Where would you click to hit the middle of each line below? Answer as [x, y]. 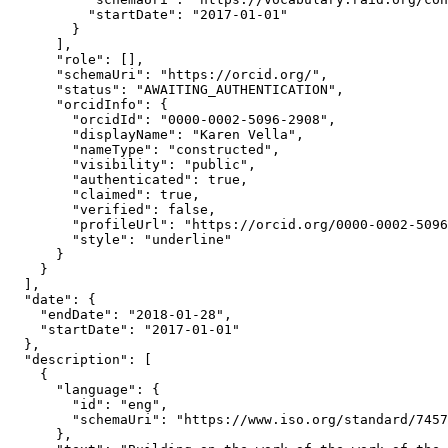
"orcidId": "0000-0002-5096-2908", [172, 119]
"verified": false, [112, 209]
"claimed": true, [104, 194]
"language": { [84, 389]
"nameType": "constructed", [144, 149]
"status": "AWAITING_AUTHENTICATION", [176, 89]
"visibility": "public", [132, 164]
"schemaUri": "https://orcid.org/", [168, 74]
